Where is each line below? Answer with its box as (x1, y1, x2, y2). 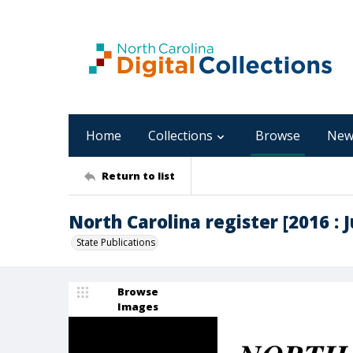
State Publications (76, 236, 155, 249)
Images (117, 299, 158, 314)
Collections (148, 127, 213, 144)
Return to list (102, 168, 175, 183)
